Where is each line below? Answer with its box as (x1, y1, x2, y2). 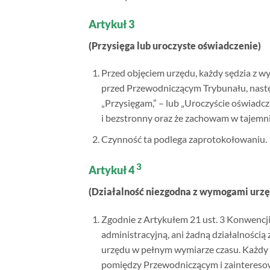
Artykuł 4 (89, 163, 134, 177)
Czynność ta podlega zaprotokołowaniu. (101, 133, 267, 145)
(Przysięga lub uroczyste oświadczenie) (89, 39, 261, 51)
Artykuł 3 (89, 17, 134, 31)
